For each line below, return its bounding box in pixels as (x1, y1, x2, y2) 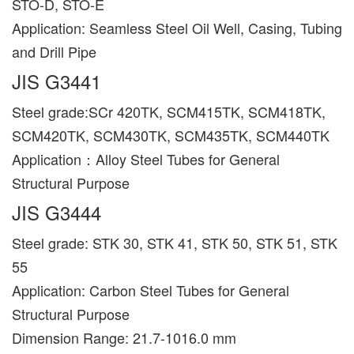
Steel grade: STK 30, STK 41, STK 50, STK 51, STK (12, 232, 337, 253)
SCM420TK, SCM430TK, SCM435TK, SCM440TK (12, 124, 330, 145)
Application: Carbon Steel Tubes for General (12, 279, 289, 300)
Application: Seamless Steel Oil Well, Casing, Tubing (12, 17, 342, 38)
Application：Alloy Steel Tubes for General (12, 148, 280, 169)
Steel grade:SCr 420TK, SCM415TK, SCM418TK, (12, 100, 326, 122)
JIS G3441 (12, 66, 101, 95)
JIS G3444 (12, 198, 101, 226)
